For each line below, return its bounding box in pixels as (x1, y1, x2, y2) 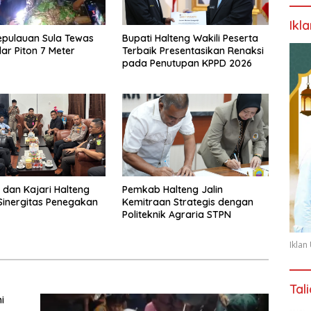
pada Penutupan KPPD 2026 (121, 56, 252, 69)
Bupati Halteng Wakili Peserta (121, 31, 258, 44)
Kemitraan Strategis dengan (121, 195, 253, 208)
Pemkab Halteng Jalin (121, 183, 223, 196)
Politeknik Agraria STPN (121, 208, 231, 221)
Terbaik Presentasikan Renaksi (121, 44, 264, 57)
